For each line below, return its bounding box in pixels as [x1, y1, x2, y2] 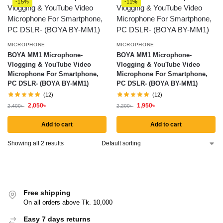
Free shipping [23, 188, 71, 197]
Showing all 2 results [7, 139, 64, 147]
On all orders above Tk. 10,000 [23, 198, 112, 206]
